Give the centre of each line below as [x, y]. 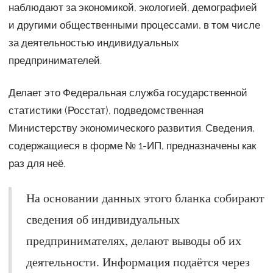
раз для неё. [37, 163]
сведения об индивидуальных [103, 219]
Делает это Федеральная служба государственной [128, 92]
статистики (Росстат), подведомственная [106, 110]
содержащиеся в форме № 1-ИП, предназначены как [132, 145]
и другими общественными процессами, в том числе [134, 25]
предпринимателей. [55, 60]
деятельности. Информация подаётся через [138, 261]
